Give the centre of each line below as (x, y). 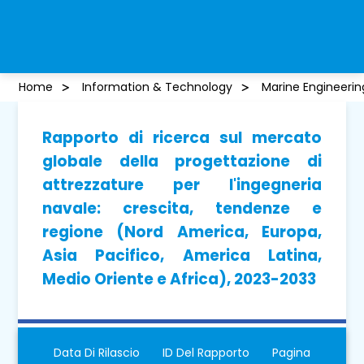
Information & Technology (157, 87)
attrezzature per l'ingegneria (182, 184)
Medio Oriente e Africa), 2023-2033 (180, 279)
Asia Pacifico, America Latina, (182, 255)
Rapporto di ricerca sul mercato (182, 137)
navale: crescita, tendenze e (182, 208)
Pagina (291, 352)
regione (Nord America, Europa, (182, 232)
